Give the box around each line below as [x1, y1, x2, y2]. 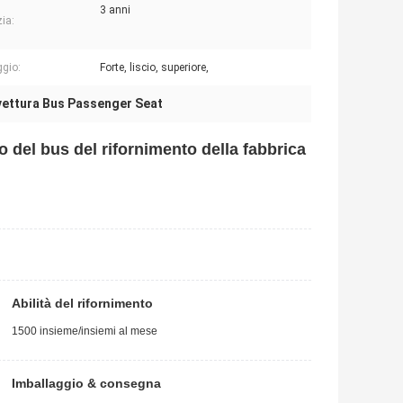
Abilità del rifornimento [12, 296, 153, 311]
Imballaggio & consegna [12, 376, 161, 391]
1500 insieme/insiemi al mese [12, 325, 157, 338]
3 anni [100, 4, 130, 17]
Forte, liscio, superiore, [100, 61, 209, 75]
